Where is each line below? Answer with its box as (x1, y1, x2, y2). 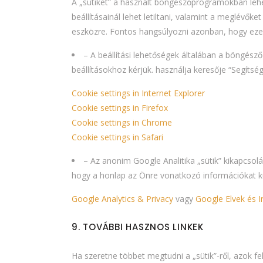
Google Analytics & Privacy (72, 193, 173, 204)
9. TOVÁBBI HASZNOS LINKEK (72, 220, 204, 233)
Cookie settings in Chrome (72, 116, 172, 128)
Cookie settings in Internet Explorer (72, 87, 205, 99)
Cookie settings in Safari (72, 131, 163, 143)
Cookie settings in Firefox (72, 102, 168, 113)
